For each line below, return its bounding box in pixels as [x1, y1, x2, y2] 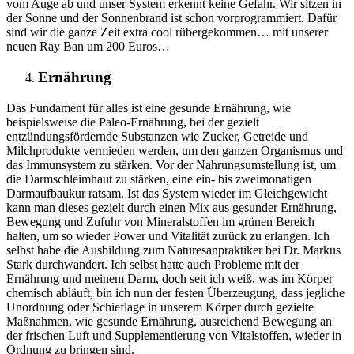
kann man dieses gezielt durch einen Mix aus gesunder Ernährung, [6, 200, 337, 214]
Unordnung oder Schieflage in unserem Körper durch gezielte [6, 299, 314, 314]
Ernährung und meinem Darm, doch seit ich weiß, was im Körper [6, 271, 333, 285]
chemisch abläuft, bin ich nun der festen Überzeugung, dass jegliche [6, 285, 345, 299]
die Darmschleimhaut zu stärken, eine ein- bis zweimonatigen [6, 171, 311, 186]
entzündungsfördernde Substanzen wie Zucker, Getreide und [6, 129, 308, 143]
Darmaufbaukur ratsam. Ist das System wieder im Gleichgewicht [6, 186, 327, 200]
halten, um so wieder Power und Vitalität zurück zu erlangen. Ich [6, 228, 330, 243]
